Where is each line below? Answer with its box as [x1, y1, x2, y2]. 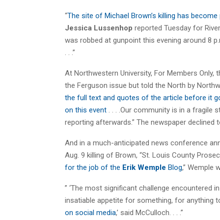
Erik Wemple [122, 163, 166, 172]
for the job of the [65, 163, 122, 172]
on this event [65, 105, 109, 114]
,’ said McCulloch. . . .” [116, 208, 183, 217]
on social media [65, 208, 116, 217]
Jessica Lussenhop [65, 23, 133, 32]
